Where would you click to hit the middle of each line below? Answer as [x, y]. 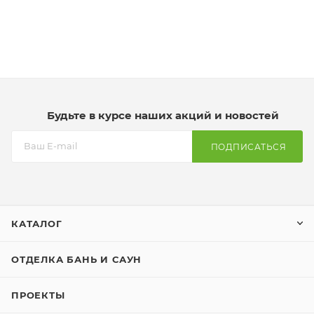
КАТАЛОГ [37, 224]
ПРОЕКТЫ [38, 295]
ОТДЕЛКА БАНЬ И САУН [77, 260]
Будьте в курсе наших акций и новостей [163, 116]
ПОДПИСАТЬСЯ [248, 147]
